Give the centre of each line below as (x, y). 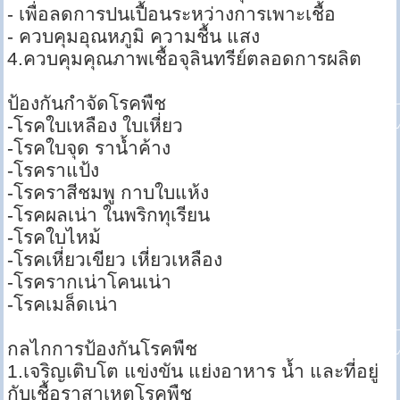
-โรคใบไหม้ (54, 237)
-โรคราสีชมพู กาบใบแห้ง (108, 193)
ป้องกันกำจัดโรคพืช (87, 104)
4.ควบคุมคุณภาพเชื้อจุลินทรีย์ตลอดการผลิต (185, 59)
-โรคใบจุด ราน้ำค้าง (89, 148)
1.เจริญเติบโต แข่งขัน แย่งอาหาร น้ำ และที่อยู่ (193, 371)
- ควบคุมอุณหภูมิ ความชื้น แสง (134, 37)
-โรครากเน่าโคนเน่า (90, 282)
